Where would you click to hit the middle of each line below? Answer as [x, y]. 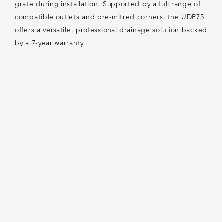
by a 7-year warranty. [50, 43]
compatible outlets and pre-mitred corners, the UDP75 [110, 17]
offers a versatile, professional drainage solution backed [111, 30]
